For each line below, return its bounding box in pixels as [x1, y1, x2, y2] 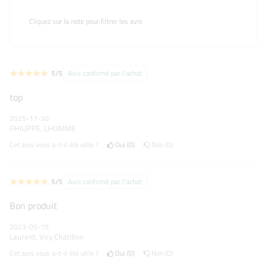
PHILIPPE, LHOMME [10, 122, 76, 134]
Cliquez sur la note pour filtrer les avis [29, 15, 142, 27]
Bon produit [10, 198, 57, 213]
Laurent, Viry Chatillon [10, 231, 83, 243]
